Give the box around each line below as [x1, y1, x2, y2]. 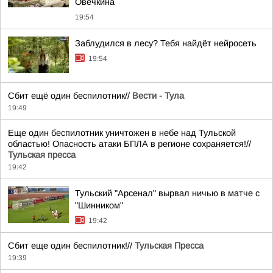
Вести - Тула [132, 91, 184, 101]
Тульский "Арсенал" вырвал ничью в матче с [75, 188, 260, 198]
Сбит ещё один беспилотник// [8, 91, 132, 101]
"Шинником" [75, 200, 123, 210]
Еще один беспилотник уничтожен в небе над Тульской [8, 128, 236, 138]
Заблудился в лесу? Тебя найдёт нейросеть [75, 38, 257, 48]
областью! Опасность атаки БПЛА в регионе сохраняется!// [8, 139, 251, 149]
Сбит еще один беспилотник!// [8, 241, 135, 250]
